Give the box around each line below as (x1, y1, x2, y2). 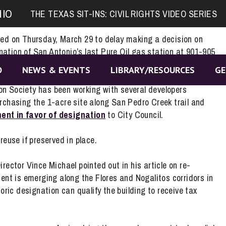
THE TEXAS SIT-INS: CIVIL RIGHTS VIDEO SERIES (30, 7, 217, 20)
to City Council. (105, 108, 163, 121)
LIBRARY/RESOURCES (110, 64, 195, 76)
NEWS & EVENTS (22, 64, 90, 76)
